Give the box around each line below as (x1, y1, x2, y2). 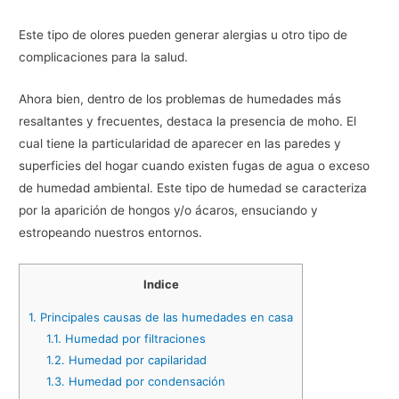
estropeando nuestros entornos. (19, 224, 203, 240)
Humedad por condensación (64, 373, 225, 388)
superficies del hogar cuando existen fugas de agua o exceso (19, 158, 370, 173)
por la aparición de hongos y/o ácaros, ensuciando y (19, 202, 319, 217)
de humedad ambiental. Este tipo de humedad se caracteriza (19, 180, 368, 195)
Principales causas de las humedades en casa (37, 309, 294, 324)
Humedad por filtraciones (61, 330, 206, 346)
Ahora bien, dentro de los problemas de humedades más (19, 91, 342, 106)
